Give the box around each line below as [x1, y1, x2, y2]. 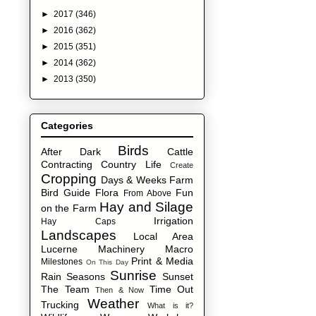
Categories [41, 120, 93, 132]
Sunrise [110, 268, 157, 284]
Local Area [133, 231, 193, 243]
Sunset [162, 271, 193, 283]
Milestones [41, 257, 83, 267]
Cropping [41, 171, 97, 187]
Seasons [66, 271, 105, 283]
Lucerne [41, 243, 78, 255]
